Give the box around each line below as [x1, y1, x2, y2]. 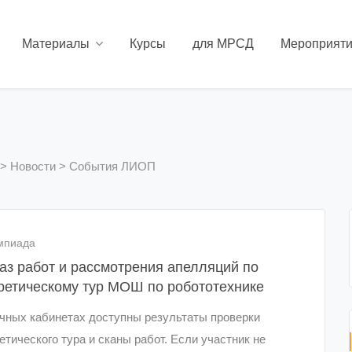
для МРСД [192, 37, 254, 50]
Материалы [22, 37, 90, 50]
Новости [10, 159, 56, 173]
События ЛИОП [69, 159, 156, 173]
